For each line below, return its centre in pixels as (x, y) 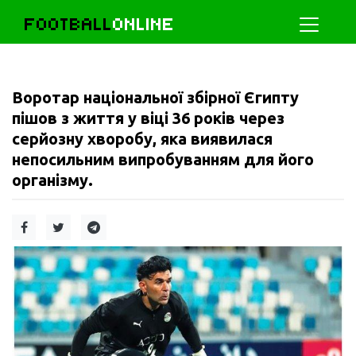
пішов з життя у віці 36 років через (148, 118)
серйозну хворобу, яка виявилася (142, 139)
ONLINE (144, 24)
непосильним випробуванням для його (163, 159)
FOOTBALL (69, 24)
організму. (52, 180)
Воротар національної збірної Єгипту (155, 97)
